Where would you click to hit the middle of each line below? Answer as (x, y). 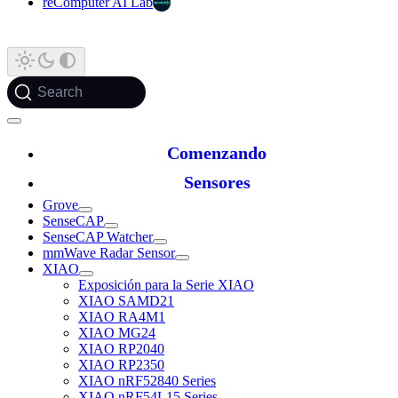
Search (60, 92)
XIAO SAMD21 (126, 301)
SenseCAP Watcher (98, 237)
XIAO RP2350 (121, 365)
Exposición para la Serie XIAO (166, 285)
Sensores (217, 183)
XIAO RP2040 (121, 349)
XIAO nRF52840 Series (147, 381)
